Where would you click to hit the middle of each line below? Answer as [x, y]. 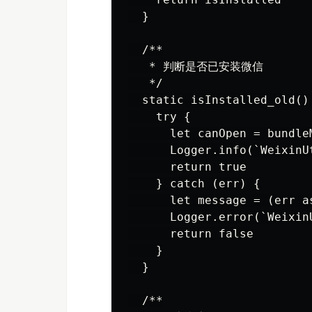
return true [187, 167]
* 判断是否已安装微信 [196, 67]
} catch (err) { [194, 184]
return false [191, 234]
